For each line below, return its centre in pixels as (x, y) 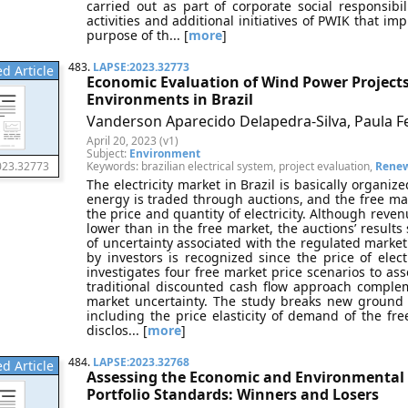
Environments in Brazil (170, 99)
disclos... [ (117, 330)
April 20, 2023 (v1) (133, 141)
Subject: (108, 153)
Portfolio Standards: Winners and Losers (233, 394)
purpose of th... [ (138, 35)
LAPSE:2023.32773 (141, 67)
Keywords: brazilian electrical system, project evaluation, (231, 166)
